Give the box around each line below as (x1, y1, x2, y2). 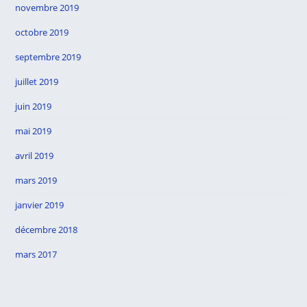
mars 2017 (15, 248, 58, 260)
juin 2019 (15, 100, 52, 112)
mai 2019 (15, 125, 52, 137)
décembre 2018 (15, 223, 78, 236)
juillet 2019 (15, 75, 59, 88)
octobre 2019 (15, 26, 69, 38)
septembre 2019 (15, 51, 82, 63)
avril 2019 (15, 149, 54, 162)
